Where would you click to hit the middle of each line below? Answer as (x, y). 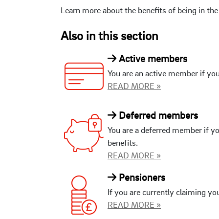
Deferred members (157, 115)
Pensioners (141, 177)
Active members (152, 58)
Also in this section (109, 35)
